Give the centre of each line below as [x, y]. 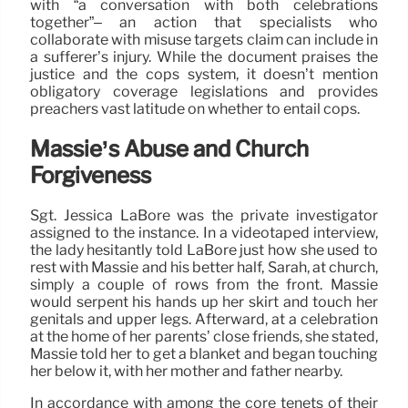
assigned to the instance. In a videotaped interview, [204, 232]
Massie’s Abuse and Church [169, 148]
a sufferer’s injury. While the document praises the [204, 56]
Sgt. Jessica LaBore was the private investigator [204, 215]
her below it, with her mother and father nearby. [186, 371]
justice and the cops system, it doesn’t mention [204, 74]
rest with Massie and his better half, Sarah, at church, [204, 267]
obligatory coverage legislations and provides [204, 91]
